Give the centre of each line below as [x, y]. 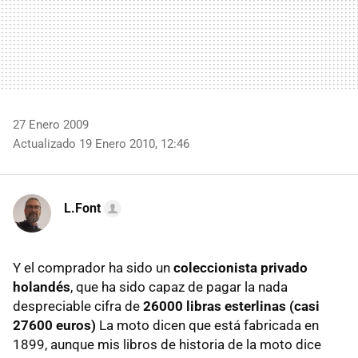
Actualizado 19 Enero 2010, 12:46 [101, 144]
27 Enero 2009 [51, 125]
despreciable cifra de [78, 306]
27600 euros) [54, 326]
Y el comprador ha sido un [93, 268]
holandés [42, 287]
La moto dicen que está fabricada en [207, 326]
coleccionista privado [241, 268]
